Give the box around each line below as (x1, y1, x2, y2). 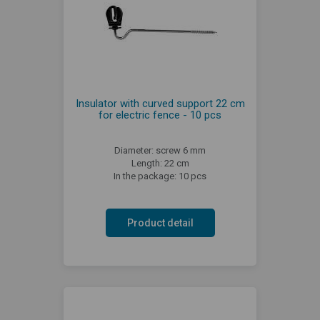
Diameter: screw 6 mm (114, 144, 206, 156)
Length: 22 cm (131, 157, 189, 169)
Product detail (126, 216, 194, 229)
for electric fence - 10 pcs (99, 108, 221, 121)
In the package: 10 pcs (114, 170, 206, 181)
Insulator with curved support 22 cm (75, 96, 245, 110)
